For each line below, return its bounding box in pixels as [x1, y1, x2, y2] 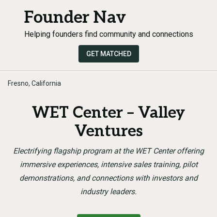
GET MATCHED [86, 50, 131, 58]
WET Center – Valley [32, 104, 185, 122]
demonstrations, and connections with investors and [19, 173, 198, 183]
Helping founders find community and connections [24, 30, 193, 39]
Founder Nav [24, 8, 126, 28]
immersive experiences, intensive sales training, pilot [19, 160, 198, 169]
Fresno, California [8, 79, 61, 87]
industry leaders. [80, 187, 137, 196]
